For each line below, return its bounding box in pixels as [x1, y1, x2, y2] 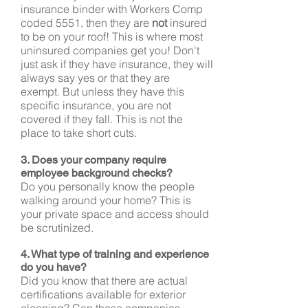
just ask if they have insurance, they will [21, 57, 213, 71]
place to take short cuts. [21, 126, 137, 140]
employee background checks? [21, 166, 173, 179]
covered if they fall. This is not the [21, 112, 183, 126]
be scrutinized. [21, 221, 93, 234]
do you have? [21, 261, 87, 274]
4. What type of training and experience [21, 247, 209, 261]
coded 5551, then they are [21, 16, 152, 30]
